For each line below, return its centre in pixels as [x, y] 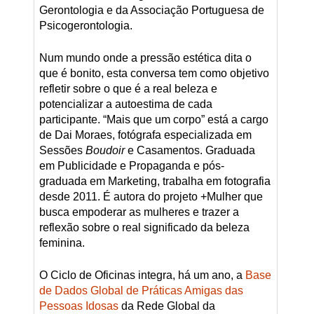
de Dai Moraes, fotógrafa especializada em [145, 135]
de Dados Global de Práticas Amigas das [141, 291]
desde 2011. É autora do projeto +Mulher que [151, 197]
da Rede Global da [166, 306]
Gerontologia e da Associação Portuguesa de [151, 11]
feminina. [62, 243]
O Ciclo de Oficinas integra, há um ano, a [142, 275]
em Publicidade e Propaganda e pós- [131, 166]
